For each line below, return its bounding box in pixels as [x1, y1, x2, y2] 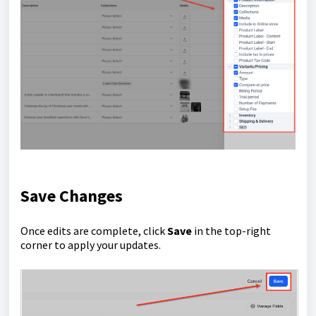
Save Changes [20, 184, 123, 207]
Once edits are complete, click [20, 223, 167, 238]
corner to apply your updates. [20, 237, 161, 252]
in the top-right [192, 223, 271, 238]
